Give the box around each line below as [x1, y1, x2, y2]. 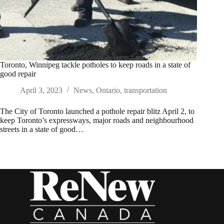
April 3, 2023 [20, 86, 62, 95]
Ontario [96, 86, 120, 95]
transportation [124, 86, 167, 95]
